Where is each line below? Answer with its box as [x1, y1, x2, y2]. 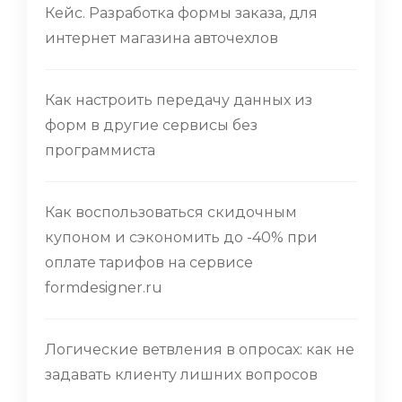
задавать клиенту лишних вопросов [45, 366, 318, 384]
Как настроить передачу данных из [45, 92, 312, 109]
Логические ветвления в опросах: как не [45, 341, 354, 359]
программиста [45, 142, 155, 160]
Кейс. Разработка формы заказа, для [45, 4, 318, 22]
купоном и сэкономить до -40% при [45, 229, 318, 247]
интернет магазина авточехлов [45, 30, 278, 48]
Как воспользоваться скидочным [45, 204, 297, 222]
